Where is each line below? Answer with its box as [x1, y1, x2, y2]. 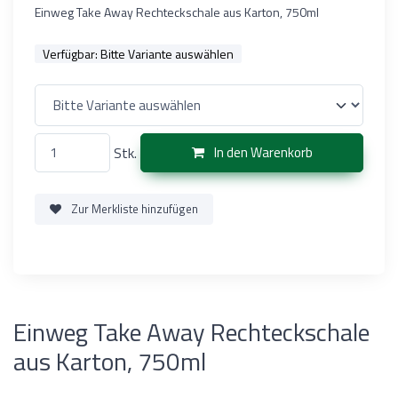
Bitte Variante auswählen [99, 44, 234, 63]
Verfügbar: [42, 44, 100, 63]
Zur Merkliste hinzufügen [68, 199, 198, 218]
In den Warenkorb [211, 142, 313, 163]
